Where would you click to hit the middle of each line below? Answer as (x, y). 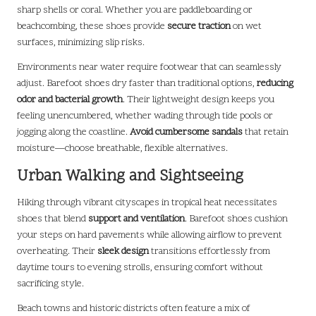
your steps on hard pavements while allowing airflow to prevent (150, 235)
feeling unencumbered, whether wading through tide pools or (145, 116)
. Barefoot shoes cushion (236, 219)
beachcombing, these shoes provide (92, 26)
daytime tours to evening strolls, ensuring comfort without (140, 267)
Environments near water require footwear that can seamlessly (149, 67)
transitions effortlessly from (209, 251)
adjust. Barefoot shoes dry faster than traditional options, (137, 83)
